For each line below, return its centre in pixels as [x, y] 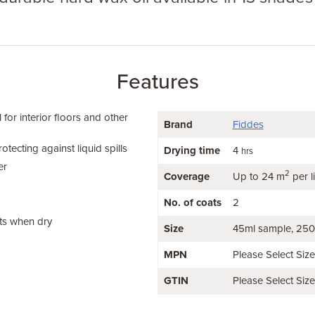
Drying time [192, 150]
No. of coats [192, 202]
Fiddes [248, 124]
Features [157, 82]
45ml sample [262, 229]
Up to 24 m [258, 176]
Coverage [186, 176]
